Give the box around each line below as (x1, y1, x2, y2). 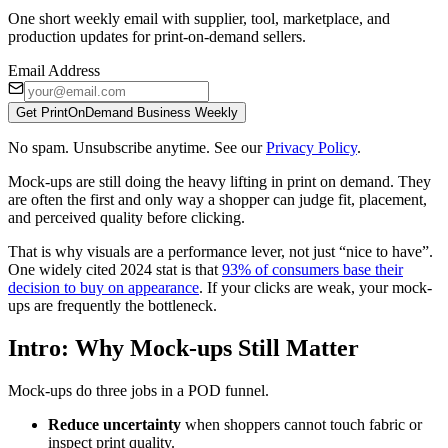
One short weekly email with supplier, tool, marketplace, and (8, 9, 390, 27)
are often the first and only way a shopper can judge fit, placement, (8, 190, 427, 208)
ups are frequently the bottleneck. (8, 296, 217, 314)
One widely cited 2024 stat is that (8, 260, 222, 278)
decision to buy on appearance (8, 278, 199, 296)
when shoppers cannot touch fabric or (181, 415, 422, 433)
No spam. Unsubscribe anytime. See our (8, 138, 262, 156)
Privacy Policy (266, 138, 357, 156)
